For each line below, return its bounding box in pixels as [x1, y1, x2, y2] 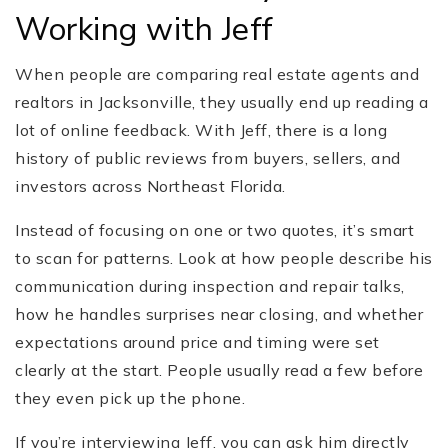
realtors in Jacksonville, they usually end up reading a [15, 92, 429, 113]
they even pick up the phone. [15, 388, 245, 409]
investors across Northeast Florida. [15, 176, 286, 197]
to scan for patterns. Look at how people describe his [15, 248, 433, 269]
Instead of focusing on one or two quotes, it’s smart [15, 220, 414, 241]
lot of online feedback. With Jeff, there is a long [15, 120, 387, 141]
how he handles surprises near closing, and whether [15, 304, 423, 325]
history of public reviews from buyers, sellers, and [15, 148, 401, 169]
